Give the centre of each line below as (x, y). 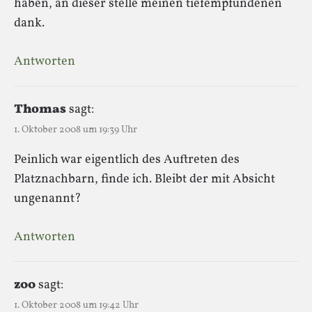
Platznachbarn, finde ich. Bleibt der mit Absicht (145, 179)
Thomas (40, 109)
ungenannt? (48, 198)
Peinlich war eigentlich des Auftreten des (127, 159)
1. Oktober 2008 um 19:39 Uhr (76, 130)
